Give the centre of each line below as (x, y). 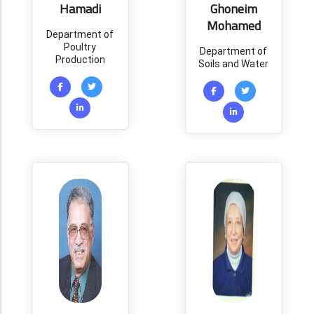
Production (80, 60)
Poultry (80, 47)
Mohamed (233, 26)
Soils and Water (234, 64)
